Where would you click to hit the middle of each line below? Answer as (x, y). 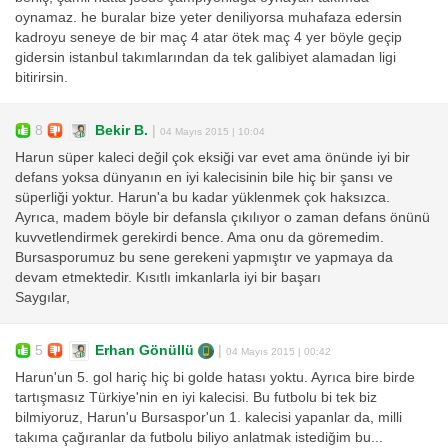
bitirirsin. (41, 78)
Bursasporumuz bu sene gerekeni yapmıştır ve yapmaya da (204, 258)
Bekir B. (121, 130)
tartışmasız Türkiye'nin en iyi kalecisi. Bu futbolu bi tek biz (196, 398)
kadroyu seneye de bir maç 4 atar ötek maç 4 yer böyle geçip (208, 38)
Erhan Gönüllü (144, 350)
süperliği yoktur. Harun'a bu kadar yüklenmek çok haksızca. (202, 198)
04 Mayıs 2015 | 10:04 (212, 131)
